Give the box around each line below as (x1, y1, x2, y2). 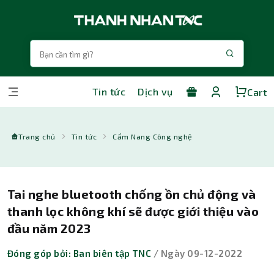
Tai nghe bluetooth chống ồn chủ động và (7, 187, 256, 201)
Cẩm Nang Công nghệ (113, 132, 193, 141)
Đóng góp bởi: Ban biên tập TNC (7, 248, 152, 259)
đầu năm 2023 (7, 221, 91, 235)
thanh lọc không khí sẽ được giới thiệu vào (7, 204, 259, 218)
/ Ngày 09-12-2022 (151, 248, 243, 259)
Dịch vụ (138, 86, 173, 98)
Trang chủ (18, 132, 56, 141)
